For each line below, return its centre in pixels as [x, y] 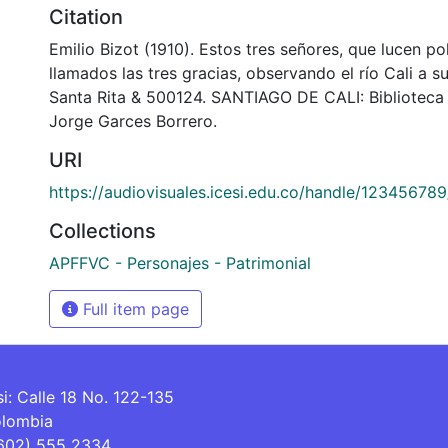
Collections [102, 230]
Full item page [133, 308]
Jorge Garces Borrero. [133, 120]
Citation [86, 16]
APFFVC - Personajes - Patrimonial [180, 262]
